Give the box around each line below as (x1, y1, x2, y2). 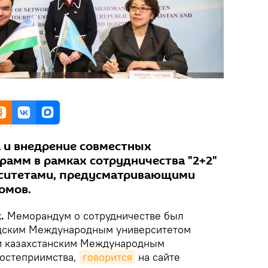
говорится (83, 250, 132, 264)
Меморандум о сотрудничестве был (4, 209, 184, 223)
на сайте (135, 250, 180, 264)
